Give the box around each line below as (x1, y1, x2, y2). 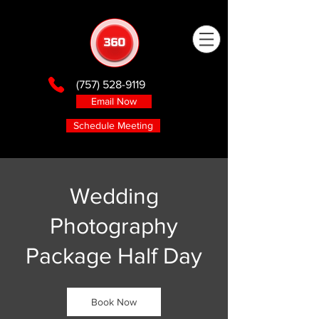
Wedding (69, 183, 159, 208)
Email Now (91, 95, 137, 107)
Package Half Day (26, 243, 202, 268)
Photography (50, 213, 178, 238)
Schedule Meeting (73, 120, 153, 131)
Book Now (91, 296, 137, 308)
